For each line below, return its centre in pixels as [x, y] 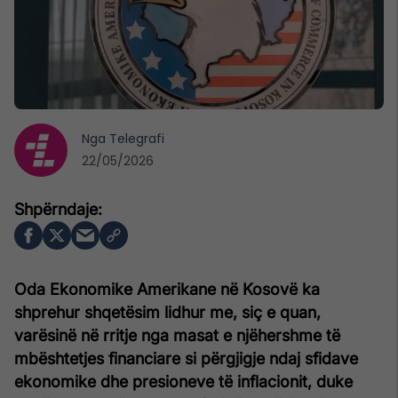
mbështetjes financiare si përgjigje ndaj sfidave [186, 358]
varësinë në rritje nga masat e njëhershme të [177, 335]
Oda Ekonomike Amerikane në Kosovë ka [167, 289]
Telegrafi [137, 138]
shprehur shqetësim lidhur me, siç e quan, [167, 312]
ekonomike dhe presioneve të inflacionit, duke [183, 381]
